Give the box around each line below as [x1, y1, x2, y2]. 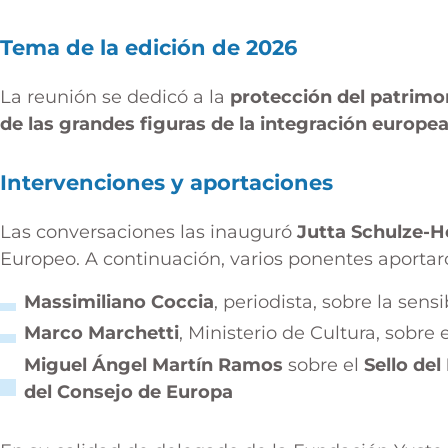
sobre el [283, 354, 364, 377]
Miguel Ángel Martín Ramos [24, 354, 283, 377]
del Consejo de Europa [24, 381, 233, 404]
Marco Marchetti [24, 322, 179, 345]
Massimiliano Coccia [24, 291, 214, 313]
